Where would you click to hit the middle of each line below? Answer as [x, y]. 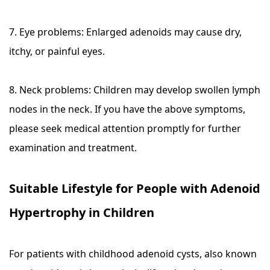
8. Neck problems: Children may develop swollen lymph [135, 90]
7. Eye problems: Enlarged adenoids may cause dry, [125, 32]
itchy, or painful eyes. [57, 51]
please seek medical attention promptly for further [125, 128]
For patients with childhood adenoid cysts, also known [133, 254]
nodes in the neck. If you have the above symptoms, [127, 109]
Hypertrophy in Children [82, 212]
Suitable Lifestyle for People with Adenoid [135, 188]
